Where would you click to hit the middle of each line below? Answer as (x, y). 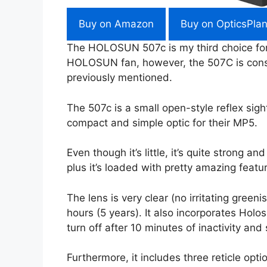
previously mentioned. (119, 78)
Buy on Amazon (116, 24)
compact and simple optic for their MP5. (162, 122)
